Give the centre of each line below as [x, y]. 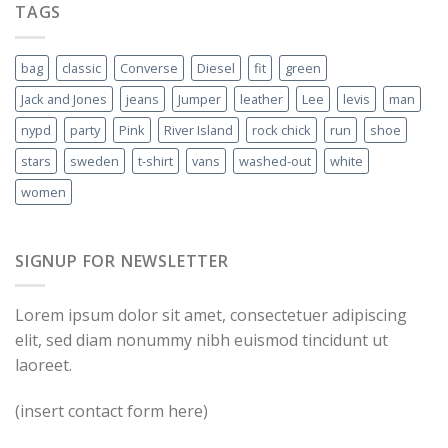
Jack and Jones [64, 98]
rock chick [281, 129]
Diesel [216, 67]
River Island [198, 129]
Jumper [199, 98]
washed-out [275, 160]
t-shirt [155, 160]
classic [81, 67]
